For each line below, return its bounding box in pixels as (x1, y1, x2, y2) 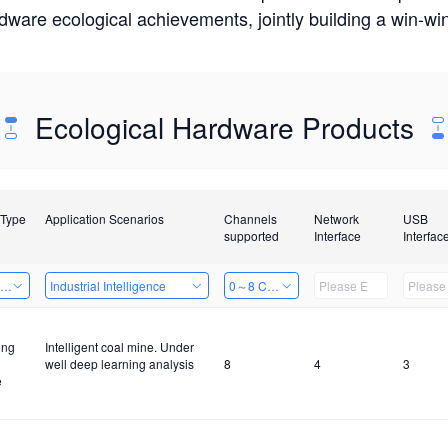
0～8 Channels (228, 277, 311, 294)
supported (223, 227, 279, 244)
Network (313, 210, 359, 227)
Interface (313, 227, 361, 244)
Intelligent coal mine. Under (44, 338, 194, 355)
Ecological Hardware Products (26, 107, 422, 147)
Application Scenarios (44, 210, 164, 227)
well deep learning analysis (44, 355, 194, 372)
